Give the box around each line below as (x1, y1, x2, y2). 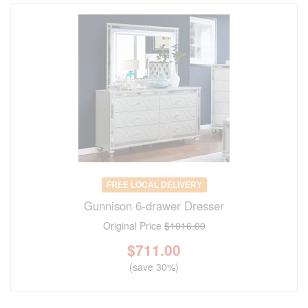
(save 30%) (129, 259, 179, 274)
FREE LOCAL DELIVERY (106, 179, 202, 190)
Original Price (102, 218, 164, 232)
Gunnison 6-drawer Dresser (84, 197, 224, 214)
